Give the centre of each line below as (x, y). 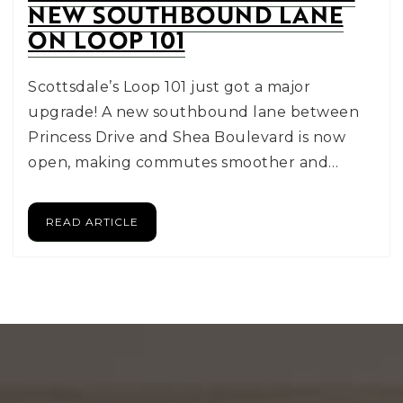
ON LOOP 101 (107, 40)
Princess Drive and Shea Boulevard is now (187, 137)
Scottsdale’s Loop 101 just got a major (169, 87)
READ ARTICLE (92, 222)
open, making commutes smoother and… (184, 162)
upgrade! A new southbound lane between (193, 112)
